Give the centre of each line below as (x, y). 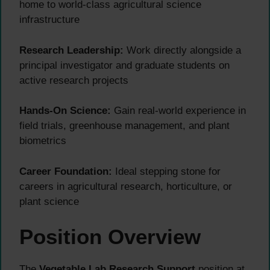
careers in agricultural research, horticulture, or (126, 186)
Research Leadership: (71, 50)
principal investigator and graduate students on (124, 65)
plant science (49, 201)
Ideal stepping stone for (166, 171)
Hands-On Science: (65, 111)
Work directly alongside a (182, 50)
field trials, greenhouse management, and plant (124, 126)
